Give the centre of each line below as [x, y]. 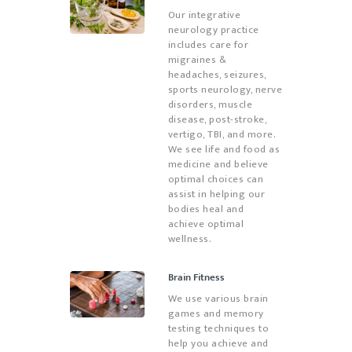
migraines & [197, 60]
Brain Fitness [196, 277]
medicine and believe [218, 165]
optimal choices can [215, 180]
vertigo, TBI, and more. [221, 135]
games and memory [216, 314]
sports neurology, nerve [225, 90]
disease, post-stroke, [217, 120]
